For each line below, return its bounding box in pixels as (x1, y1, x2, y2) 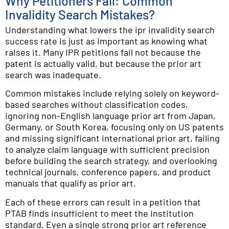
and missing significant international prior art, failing (5, 132, 220, 144)
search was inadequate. (5, 69, 101, 81)
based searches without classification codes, (5, 99, 188, 110)
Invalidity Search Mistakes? (5, 7, 155, 22)
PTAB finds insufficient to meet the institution (5, 207, 194, 219)
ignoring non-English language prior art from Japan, (5, 110, 216, 122)
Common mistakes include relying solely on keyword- (5, 87, 219, 99)
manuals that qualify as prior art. (5, 177, 136, 189)
